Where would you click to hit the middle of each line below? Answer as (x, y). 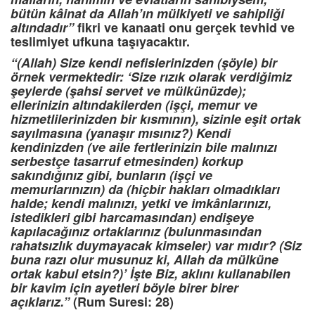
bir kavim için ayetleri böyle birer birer (124, 288)
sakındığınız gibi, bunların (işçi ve (111, 175)
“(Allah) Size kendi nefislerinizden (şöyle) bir (144, 63)
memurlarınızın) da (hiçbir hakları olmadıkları (145, 189)
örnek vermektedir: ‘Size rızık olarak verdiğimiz (151, 77)
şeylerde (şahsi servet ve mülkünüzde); (128, 91)
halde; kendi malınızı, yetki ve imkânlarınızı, (141, 204)
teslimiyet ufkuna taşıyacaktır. (100, 42)
